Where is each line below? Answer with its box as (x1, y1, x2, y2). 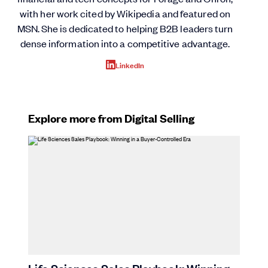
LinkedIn (115, 58, 144, 71)
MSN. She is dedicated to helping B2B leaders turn (17, 21, 233, 35)
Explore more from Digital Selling (28, 111, 195, 126)
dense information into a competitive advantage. (20, 36, 230, 50)
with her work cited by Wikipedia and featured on (20, 6, 230, 20)
